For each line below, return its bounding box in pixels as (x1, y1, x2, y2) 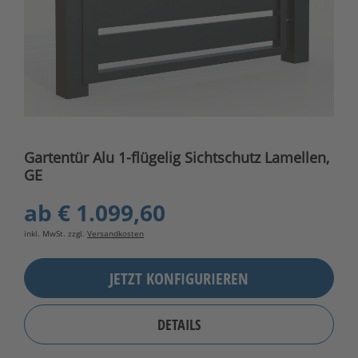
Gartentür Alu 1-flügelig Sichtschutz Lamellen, (24, 148, 329, 168)
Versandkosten (87, 228, 144, 240)
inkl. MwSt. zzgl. (24, 228, 87, 240)
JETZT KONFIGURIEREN (109, 267, 249, 289)
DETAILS (157, 315, 201, 335)
